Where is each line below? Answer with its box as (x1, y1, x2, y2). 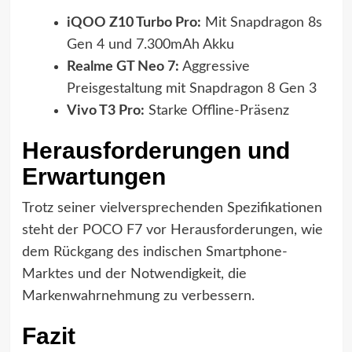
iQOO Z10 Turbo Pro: (66, 15, 201, 30)
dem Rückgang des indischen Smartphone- (21, 244, 288, 259)
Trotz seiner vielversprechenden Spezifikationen (21, 200, 322, 215)
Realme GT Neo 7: (66, 59, 179, 74)
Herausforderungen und (21, 137, 290, 163)
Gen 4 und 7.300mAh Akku (66, 37, 234, 52)
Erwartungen (21, 163, 166, 189)
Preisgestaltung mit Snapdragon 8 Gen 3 (66, 81, 317, 96)
